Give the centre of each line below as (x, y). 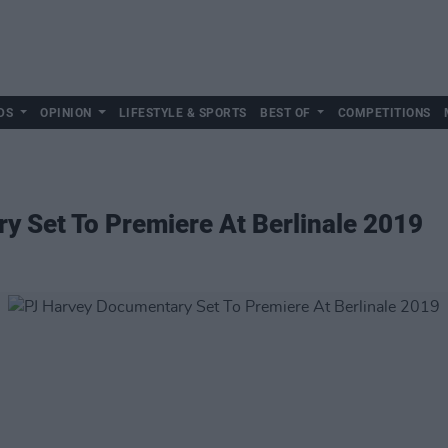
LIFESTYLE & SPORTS (182, 113)
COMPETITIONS (384, 113)
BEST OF (285, 113)
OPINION (66, 113)
